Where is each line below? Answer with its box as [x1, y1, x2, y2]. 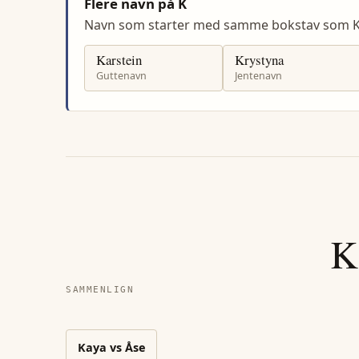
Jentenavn [234, 69, 282, 83]
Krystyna [234, 50, 284, 69]
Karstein [95, 50, 142, 69]
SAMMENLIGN [66, 284, 135, 296]
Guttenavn [95, 69, 147, 83]
